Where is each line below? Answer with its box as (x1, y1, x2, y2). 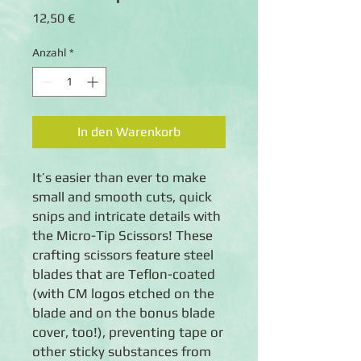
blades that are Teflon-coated (32, 266, 215, 282)
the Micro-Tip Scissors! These (32, 227, 213, 243)
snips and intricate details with (32, 208, 221, 224)
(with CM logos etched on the (32, 285, 214, 301)
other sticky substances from (32, 343, 211, 359)
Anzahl (32, 46, 66, 59)
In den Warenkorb (77, 124, 180, 139)
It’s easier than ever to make (32, 169, 206, 185)
